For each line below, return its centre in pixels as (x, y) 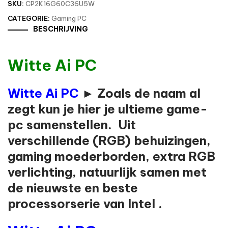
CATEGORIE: (29, 19)
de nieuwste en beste (73, 188)
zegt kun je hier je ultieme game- (108, 109)
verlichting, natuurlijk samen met (107, 172)
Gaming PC (69, 19)
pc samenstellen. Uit (72, 125)
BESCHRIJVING (61, 29)
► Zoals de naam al (141, 93)
